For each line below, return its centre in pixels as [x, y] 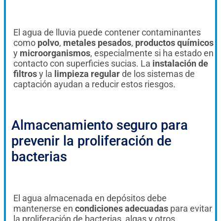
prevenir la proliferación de [91, 141]
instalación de [180, 63]
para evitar [190, 208]
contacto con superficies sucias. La [83, 63]
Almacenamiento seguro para [100, 125]
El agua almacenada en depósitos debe [90, 198]
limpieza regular [87, 74]
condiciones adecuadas [122, 208]
